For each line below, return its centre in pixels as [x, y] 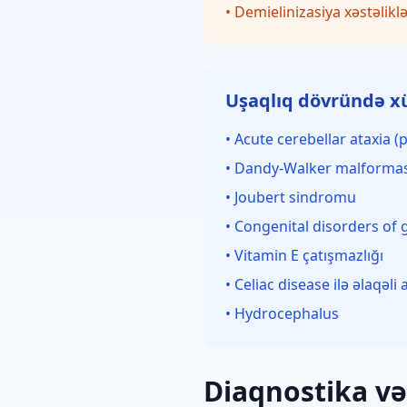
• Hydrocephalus [282, 313]
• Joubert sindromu [291, 197]
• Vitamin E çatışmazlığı [304, 255]
